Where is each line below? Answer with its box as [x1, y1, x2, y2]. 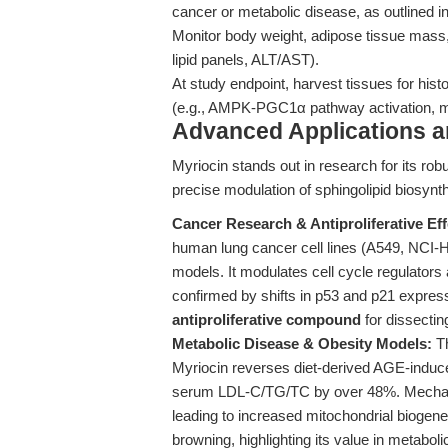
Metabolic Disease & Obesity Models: [172, 335, 432, 352]
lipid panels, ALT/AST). [172, 51, 319, 68]
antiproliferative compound [172, 311, 361, 328]
